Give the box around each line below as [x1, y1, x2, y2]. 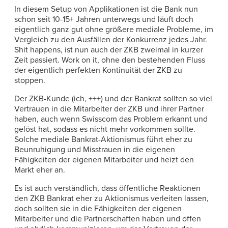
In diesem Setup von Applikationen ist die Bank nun [14, 4, 198, 14]
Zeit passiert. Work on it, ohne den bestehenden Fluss [14, 54, 205, 65]
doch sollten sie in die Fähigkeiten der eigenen [14, 203, 182, 214]
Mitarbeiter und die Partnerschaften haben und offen [14, 213, 201, 224]
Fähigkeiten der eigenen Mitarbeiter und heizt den [14, 154, 194, 165]
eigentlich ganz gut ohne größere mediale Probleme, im [14, 24, 213, 35]
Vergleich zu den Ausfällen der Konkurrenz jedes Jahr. [14, 34, 207, 45]
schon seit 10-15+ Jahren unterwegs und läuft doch [14, 14, 193, 24]
